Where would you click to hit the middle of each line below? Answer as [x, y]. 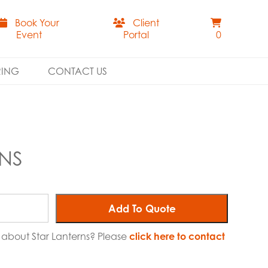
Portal [136, 35]
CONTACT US [77, 71]
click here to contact [177, 236]
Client [146, 23]
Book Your [37, 23]
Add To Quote [142, 208]
